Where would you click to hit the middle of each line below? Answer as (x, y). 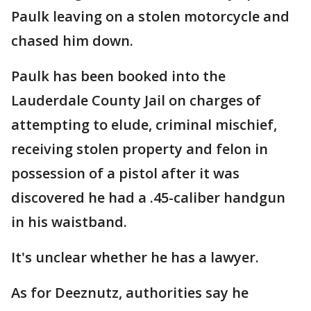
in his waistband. (69, 222)
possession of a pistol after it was (125, 173)
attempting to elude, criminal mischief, (144, 125)
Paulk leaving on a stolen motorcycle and (150, 16)
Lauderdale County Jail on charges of (136, 100)
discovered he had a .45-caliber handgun (148, 197)
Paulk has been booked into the (118, 76)
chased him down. (72, 41)
